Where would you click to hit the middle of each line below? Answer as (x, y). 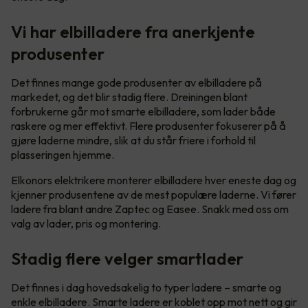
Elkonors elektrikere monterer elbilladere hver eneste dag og (154, 180)
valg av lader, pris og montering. (88, 224)
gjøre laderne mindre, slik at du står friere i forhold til (133, 141)
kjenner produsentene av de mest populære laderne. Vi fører (154, 195)
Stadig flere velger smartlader (127, 259)
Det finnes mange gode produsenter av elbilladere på (136, 83)
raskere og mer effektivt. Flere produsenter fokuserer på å (148, 126)
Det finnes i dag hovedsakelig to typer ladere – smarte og (146, 288)
